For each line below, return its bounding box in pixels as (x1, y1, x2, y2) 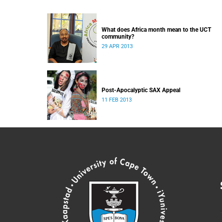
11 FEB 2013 (102, 97, 132, 103)
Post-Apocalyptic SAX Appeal (102, 87, 180, 94)
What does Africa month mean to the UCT (102, 26, 211, 33)
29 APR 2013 (102, 43, 133, 50)
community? (102, 33, 134, 40)
